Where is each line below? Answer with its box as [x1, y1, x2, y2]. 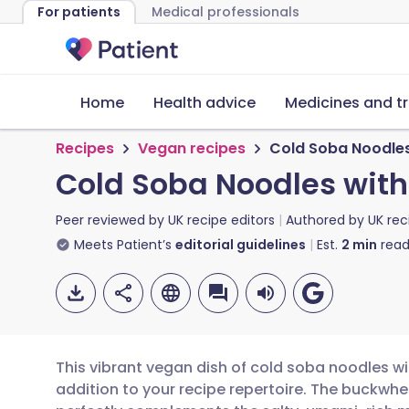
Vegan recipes [138, 138, 246, 159]
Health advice [153, 92, 256, 113]
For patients [37, 3, 121, 21]
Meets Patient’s [74, 236, 172, 254]
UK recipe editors [168, 211, 275, 229]
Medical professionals [152, 3, 299, 21]
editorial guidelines [175, 236, 306, 254]
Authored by [286, 211, 368, 229]
